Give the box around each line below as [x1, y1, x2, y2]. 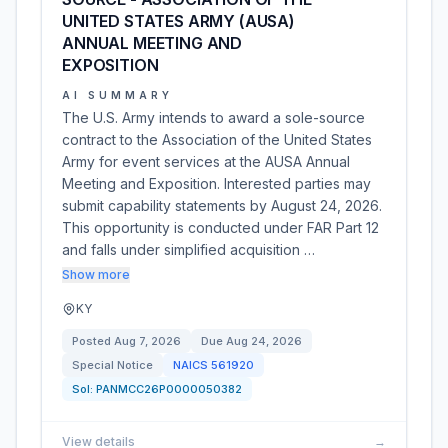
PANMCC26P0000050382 [96, 382, 242, 396]
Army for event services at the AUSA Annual [62, 153, 350, 170]
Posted [72, 334, 114, 348]
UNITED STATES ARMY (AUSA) [62, 11, 295, 31]
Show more [62, 267, 130, 282]
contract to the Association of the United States [62, 131, 372, 148]
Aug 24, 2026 [226, 334, 302, 348]
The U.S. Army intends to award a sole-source [62, 109, 365, 126]
